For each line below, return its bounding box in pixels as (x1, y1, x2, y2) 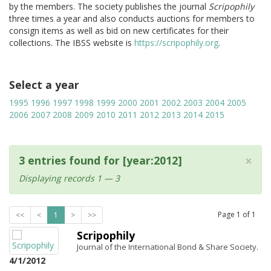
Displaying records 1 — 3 (19, 172, 120, 184)
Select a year (9, 77, 79, 92)
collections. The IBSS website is (9, 37, 134, 48)
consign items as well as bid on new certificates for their (9, 25, 229, 36)
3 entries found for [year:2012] (19, 153, 182, 168)
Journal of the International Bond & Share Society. (77, 241, 258, 252)
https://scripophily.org (134, 37, 218, 48)
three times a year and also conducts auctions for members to (9, 13, 255, 24)
